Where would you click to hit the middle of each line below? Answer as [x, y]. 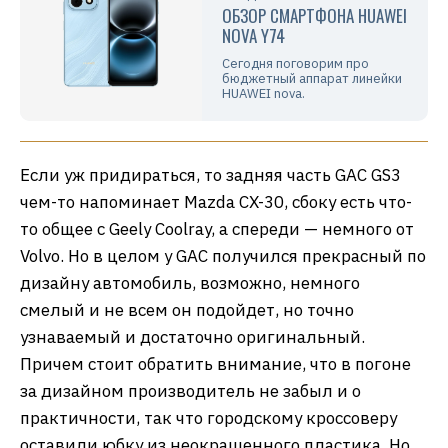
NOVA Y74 [254, 35]
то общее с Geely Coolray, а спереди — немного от [217, 228]
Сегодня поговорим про [296, 63]
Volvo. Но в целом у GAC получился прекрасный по [223, 255]
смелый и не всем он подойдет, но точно [187, 309]
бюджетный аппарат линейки [312, 78]
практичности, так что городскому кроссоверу [208, 417]
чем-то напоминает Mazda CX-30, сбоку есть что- [216, 201]
